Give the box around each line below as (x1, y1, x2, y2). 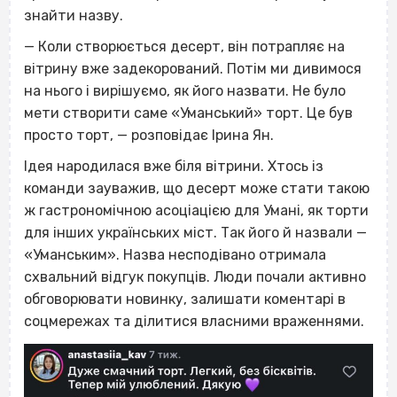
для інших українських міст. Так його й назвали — (24, 224, 367, 242)
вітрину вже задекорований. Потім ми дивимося (24, 60, 362, 78)
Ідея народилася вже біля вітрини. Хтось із (24, 158, 323, 175)
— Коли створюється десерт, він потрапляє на (24, 38, 345, 56)
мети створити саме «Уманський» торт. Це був (24, 105, 353, 122)
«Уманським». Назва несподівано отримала (24, 246, 326, 264)
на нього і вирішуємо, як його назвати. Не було (24, 82, 346, 100)
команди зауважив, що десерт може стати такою (24, 180, 370, 198)
